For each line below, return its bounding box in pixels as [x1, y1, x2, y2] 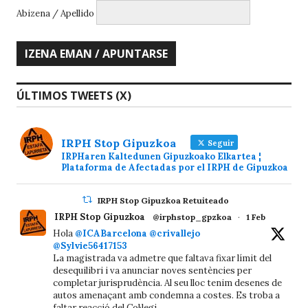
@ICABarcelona [75, 227, 147, 239]
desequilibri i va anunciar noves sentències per [53, 264, 252, 276]
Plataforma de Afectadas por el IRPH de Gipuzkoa [61, 161, 288, 173]
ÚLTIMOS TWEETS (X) [16, 87, 131, 103]
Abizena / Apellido [16, 7, 94, 19]
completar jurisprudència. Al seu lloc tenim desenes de [53, 276, 282, 289]
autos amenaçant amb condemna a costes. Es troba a [53, 289, 280, 301]
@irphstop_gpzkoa [153, 211, 232, 222]
